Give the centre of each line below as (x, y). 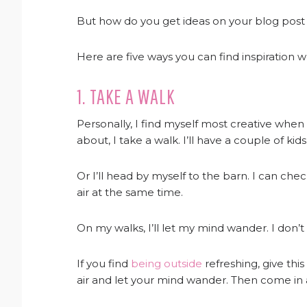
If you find (104, 263)
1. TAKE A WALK (126, 96)
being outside (167, 263)
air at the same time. (130, 192)
